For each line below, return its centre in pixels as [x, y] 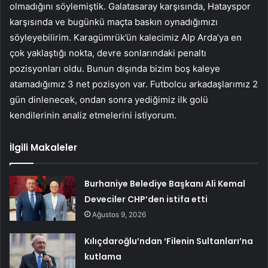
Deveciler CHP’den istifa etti [146, 200]
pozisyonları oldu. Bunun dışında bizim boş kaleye [115, 69]
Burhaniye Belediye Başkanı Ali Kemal [165, 184]
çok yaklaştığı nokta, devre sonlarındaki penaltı [108, 53]
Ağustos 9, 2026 [119, 215]
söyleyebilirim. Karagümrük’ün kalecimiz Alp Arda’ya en [126, 38]
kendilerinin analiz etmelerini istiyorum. [93, 115]
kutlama [103, 257]
